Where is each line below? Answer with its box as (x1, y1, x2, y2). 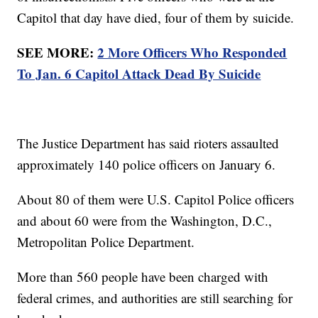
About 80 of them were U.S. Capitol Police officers (17, 190, 295, 208)
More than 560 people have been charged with (17, 267, 269, 285)
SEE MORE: (17, 42, 98, 62)
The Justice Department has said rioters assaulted (17, 133, 280, 152)
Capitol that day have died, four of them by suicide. (17, 8, 295, 26)
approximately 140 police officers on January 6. (17, 155, 276, 173)
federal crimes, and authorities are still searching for (17, 288, 293, 307)
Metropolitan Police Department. (17, 232, 195, 251)
